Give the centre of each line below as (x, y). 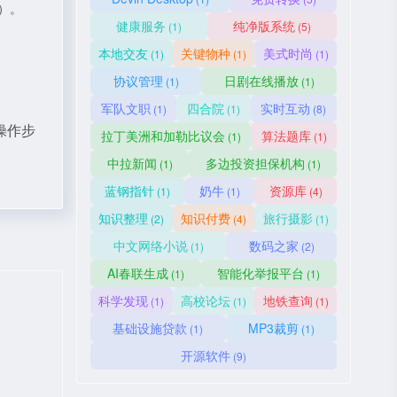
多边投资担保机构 (255, 163)
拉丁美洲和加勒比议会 (163, 136)
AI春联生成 (137, 273)
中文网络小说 (150, 245)
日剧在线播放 (261, 81)
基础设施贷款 (150, 328)
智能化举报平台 (261, 273)
